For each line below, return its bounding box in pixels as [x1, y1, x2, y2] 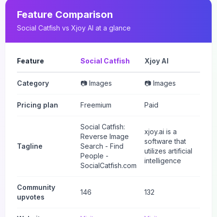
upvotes [17, 193, 45, 201]
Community [17, 183, 55, 191]
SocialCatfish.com [80, 161, 137, 170]
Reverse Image [80, 132, 129, 140]
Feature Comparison [17, 9, 113, 20]
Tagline [17, 142, 43, 150]
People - [80, 152, 109, 160]
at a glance [93, 24, 131, 32]
